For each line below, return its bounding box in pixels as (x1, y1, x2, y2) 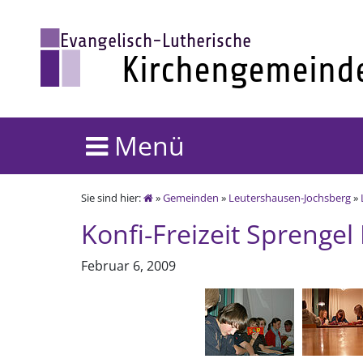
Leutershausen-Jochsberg (228, 190, 351, 205)
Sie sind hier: (81, 190, 143, 205)
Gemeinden (163, 190, 219, 205)
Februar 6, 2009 (81, 257, 176, 275)
